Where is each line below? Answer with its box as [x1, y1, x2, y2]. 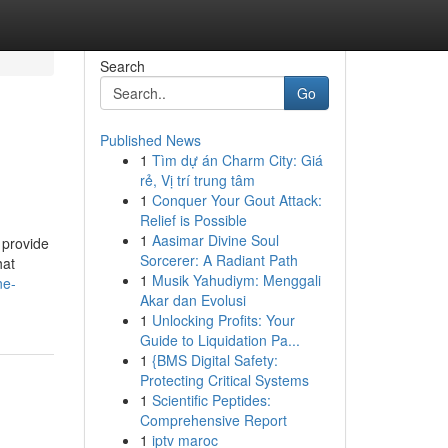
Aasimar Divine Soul [151, 230, 279, 250]
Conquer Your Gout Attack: [151, 190, 322, 210]
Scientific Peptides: [151, 390, 271, 410]
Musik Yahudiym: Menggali [151, 270, 321, 290]
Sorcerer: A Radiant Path [139, 250, 298, 270]
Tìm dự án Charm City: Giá [151, 150, 323, 170]
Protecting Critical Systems [139, 370, 309, 390]
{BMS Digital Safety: [151, 350, 278, 370]
